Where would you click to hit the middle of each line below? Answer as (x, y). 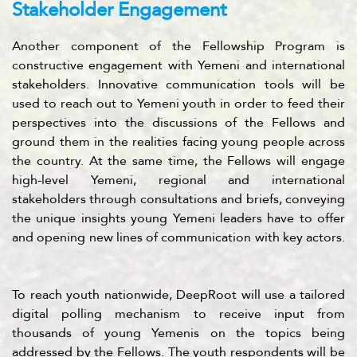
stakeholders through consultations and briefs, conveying (178, 199)
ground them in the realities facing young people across (178, 141)
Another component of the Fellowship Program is (178, 46)
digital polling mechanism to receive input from (178, 314)
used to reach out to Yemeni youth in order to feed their (178, 103)
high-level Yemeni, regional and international (178, 180)
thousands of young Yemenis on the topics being (178, 333)
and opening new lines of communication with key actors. (178, 237)
